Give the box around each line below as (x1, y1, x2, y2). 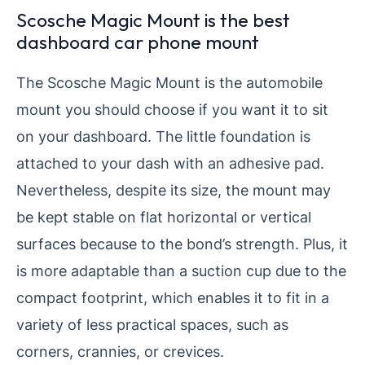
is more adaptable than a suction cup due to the (16, 262, 346, 280)
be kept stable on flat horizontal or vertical (16, 208, 311, 226)
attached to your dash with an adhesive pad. (16, 154, 324, 173)
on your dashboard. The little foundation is (16, 127, 310, 146)
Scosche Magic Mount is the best (16, 8, 290, 33)
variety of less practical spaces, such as (16, 315, 288, 334)
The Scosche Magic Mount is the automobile (16, 73, 323, 92)
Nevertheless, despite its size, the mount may (16, 181, 331, 200)
